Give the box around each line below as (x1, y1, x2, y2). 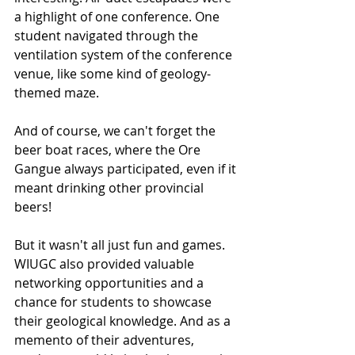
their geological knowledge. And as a (14, 312, 234, 330)
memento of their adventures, (14, 331, 197, 349)
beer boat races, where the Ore (14, 141, 204, 158)
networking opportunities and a (14, 274, 207, 292)
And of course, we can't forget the (14, 122, 219, 139)
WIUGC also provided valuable (14, 255, 197, 273)
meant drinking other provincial (14, 179, 207, 197)
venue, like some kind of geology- (14, 65, 211, 82)
